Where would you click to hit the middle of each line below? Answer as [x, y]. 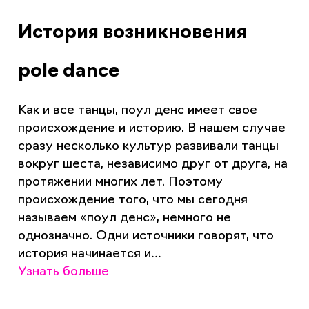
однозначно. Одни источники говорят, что [146, 236]
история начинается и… [89, 254]
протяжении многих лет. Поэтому [120, 182]
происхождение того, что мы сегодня [132, 200]
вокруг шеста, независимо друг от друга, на [152, 164]
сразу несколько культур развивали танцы [148, 146]
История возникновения [132, 33]
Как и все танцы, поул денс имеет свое [137, 110]
